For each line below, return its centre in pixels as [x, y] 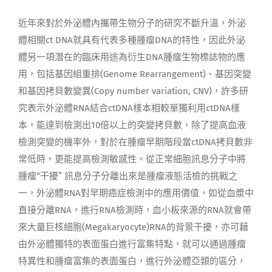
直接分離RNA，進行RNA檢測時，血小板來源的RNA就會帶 [134, 210]
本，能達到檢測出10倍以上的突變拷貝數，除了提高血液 [132, 125]
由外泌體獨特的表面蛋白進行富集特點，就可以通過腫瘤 [132, 244]
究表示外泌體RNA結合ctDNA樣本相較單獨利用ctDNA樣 [129, 108]
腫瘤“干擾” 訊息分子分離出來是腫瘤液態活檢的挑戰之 [127, 176]
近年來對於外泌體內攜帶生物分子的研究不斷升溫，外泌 [132, 23]
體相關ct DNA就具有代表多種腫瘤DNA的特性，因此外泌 [131, 40]
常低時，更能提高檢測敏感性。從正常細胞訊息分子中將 [132, 159]
